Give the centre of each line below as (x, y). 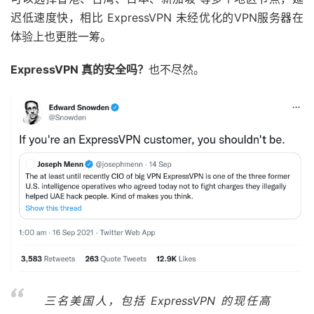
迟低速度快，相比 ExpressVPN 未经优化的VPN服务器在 (157, 18)
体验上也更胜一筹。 (61, 37)
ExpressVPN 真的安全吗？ (80, 70)
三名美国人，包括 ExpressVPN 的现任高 (157, 301)
